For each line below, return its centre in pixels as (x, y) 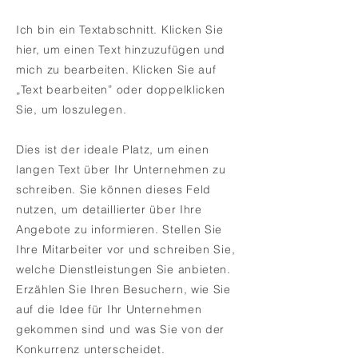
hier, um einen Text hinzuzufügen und (121, 50)
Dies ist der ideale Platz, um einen (113, 149)
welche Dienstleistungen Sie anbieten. (123, 269)
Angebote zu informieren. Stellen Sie (119, 229)
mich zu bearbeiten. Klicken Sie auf (116, 70)
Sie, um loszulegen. (72, 109)
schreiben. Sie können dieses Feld (114, 189)
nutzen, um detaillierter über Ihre (109, 209)
